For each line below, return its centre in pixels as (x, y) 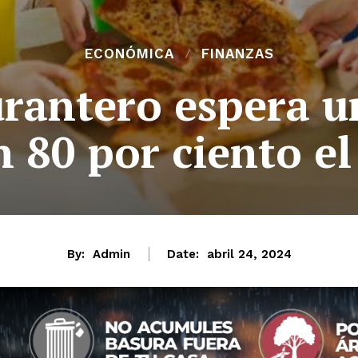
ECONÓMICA (129, 53)
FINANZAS (237, 53)
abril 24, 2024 (249, 254)
